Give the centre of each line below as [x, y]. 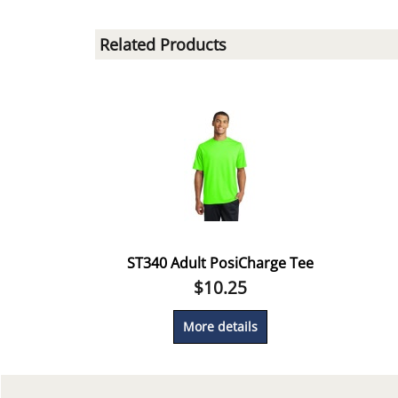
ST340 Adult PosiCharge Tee [221, 263]
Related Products [163, 45]
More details [221, 327]
